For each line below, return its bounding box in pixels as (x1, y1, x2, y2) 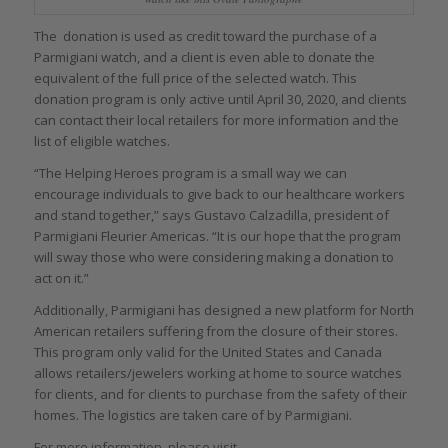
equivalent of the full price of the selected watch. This (33, 68, 357, 87)
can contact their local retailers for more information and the (33, 110, 399, 129)
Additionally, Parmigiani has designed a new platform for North (33, 300, 414, 319)
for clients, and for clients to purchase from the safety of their (33, 384, 407, 403)
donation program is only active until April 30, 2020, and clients (33, 89, 407, 108)
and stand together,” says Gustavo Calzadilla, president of (33, 205, 389, 224)
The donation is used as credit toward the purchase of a (33, 26, 377, 45)
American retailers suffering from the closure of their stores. (33, 321, 398, 340)
